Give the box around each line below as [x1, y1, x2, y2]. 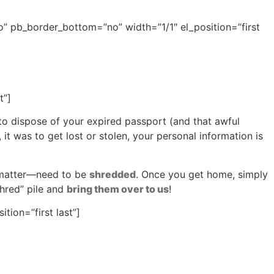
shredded [89, 168, 136, 180]
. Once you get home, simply [136, 168, 268, 180]
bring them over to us [67, 182, 169, 195]
